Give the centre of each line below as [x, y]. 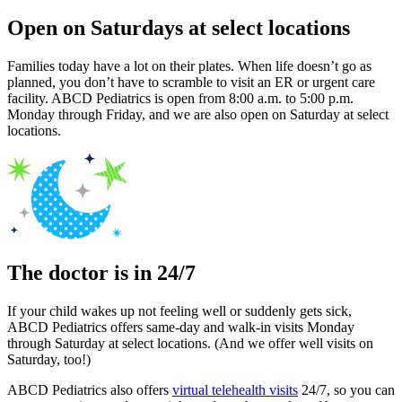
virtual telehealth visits [235, 389]
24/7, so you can [346, 389]
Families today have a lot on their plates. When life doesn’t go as [189, 66]
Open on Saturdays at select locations [179, 28]
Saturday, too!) [49, 359]
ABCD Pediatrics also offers [90, 389]
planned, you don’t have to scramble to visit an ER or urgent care [191, 82]
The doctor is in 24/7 [101, 272]
